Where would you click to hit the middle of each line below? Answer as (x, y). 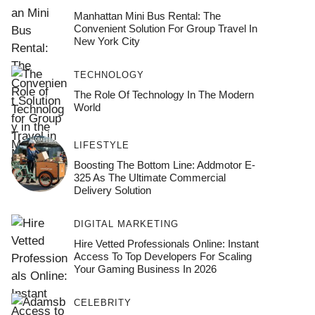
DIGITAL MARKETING (126, 224)
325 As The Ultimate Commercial (149, 177)
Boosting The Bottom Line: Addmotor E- (164, 165)
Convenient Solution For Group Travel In (165, 28)
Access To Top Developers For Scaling (162, 256)
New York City (107, 41)
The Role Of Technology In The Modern (163, 94)
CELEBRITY (102, 302)
